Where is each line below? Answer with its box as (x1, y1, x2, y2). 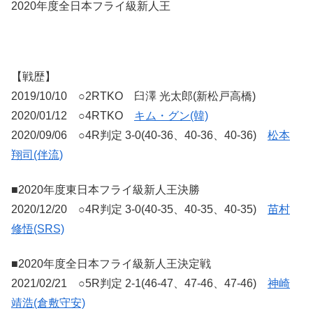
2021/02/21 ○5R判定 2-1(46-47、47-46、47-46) (11, 277, 268, 290)
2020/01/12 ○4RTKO (11, 109, 134, 122)
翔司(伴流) (11, 148, 63, 161)
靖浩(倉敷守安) (11, 297, 85, 310)
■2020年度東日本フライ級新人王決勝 (11, 184, 200, 196)
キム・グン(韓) (134, 109, 208, 122)
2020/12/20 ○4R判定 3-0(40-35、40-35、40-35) (11, 203, 268, 215)
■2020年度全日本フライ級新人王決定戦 (11, 258, 211, 270)
